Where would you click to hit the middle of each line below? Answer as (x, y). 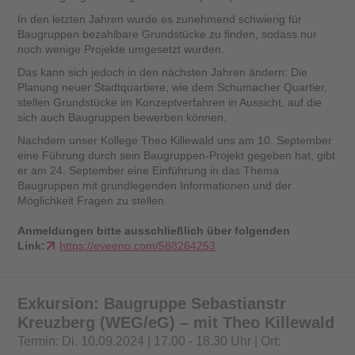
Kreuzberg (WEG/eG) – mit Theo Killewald (176, 323)
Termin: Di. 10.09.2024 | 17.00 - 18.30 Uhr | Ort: (149, 342)
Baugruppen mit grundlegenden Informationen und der (155, 186)
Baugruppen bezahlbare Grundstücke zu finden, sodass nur (168, 34)
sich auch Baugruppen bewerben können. (122, 118)
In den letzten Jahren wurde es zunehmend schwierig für (160, 19)
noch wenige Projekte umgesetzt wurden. (121, 50)
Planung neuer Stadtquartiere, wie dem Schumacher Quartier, (173, 88)
